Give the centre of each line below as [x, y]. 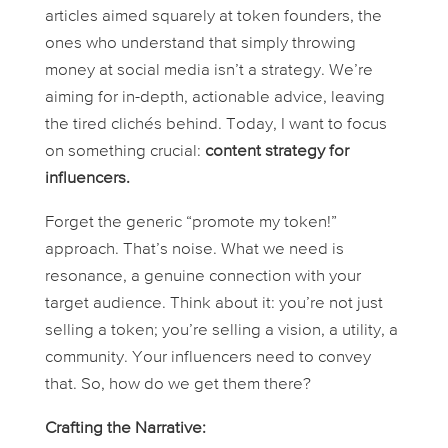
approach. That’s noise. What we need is [194, 250]
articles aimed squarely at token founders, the [213, 17]
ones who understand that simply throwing [200, 44]
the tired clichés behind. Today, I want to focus [215, 125]
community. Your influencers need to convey [207, 358]
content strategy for [276, 152]
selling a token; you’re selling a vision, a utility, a [221, 331]
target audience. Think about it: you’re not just [213, 304]
